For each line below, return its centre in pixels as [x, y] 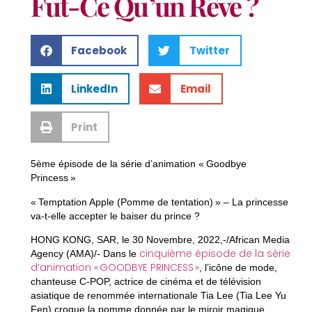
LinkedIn [95, 88]
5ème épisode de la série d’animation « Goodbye [138, 164]
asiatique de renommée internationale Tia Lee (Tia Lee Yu [158, 295]
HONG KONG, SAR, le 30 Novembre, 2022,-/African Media [160, 239]
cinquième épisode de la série [214, 253]
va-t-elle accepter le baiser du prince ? [115, 216]
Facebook [99, 50]
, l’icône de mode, [238, 267]
